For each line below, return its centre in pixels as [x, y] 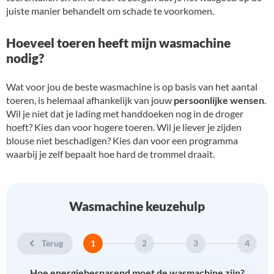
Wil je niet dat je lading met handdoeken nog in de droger [125, 113]
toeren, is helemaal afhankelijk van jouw [90, 100]
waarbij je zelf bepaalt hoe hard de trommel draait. [110, 154]
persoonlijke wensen [219, 100]
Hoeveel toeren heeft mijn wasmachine [118, 43]
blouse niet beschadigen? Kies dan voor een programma [122, 140]
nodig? [25, 58]
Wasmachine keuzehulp [137, 206]
